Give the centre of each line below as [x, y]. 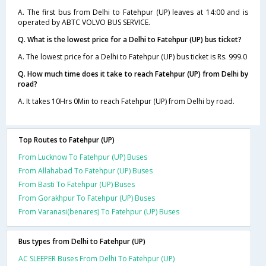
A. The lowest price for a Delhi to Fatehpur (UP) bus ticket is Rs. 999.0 [132, 56]
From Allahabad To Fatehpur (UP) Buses [85, 170]
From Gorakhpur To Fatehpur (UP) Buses [87, 198]
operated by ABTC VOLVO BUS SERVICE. [84, 22]
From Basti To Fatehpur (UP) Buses [77, 184]
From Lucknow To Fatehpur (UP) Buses [83, 157]
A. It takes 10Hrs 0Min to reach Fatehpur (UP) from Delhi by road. [126, 101]
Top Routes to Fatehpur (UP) [66, 140]
